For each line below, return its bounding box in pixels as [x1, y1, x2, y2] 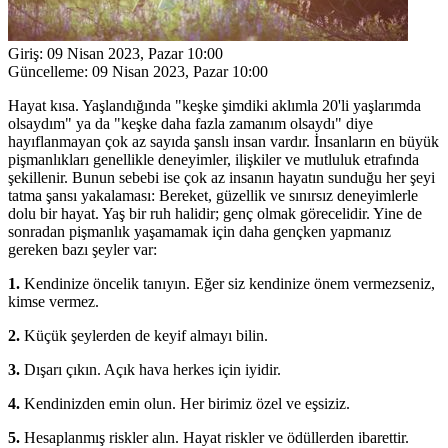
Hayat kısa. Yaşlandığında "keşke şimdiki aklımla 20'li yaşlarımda [8, 96, 421, 114]
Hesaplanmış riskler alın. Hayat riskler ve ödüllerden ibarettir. [20, 428, 409, 446]
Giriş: [8, 44, 43, 62]
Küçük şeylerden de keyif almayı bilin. [24, 326, 268, 344]
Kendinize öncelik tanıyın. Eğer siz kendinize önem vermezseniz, [20, 274, 435, 292]
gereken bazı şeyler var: [8, 240, 157, 258]
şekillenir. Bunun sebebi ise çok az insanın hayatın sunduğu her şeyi [8, 168, 435, 186]
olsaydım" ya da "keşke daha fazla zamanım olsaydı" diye [8, 114, 373, 132]
